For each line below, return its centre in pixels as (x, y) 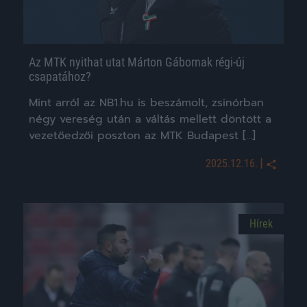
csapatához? (60, 76)
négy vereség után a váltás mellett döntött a (150, 119)
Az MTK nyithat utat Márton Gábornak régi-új (137, 62)
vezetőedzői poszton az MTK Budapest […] (142, 136)
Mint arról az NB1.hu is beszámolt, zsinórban (146, 103)
